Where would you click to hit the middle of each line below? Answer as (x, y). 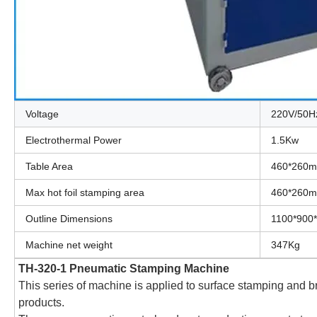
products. (41, 303)
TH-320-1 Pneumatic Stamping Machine (124, 269)
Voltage (42, 114)
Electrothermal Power (74, 140)
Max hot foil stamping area (85, 193)
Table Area (49, 167)
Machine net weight (69, 245)
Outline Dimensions (69, 219)
